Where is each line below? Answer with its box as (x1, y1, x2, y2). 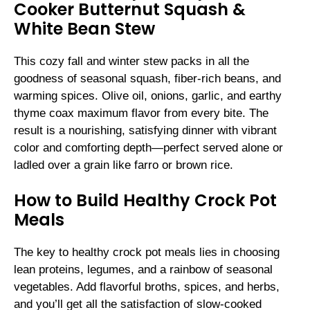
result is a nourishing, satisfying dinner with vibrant (14, 123, 277, 137)
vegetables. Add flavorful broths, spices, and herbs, (14, 280, 280, 294)
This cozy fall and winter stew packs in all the (14, 54, 249, 68)
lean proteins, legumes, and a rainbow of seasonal (14, 263, 273, 277)
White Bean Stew (14, 17, 155, 40)
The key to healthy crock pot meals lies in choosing (14, 246, 280, 259)
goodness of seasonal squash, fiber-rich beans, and (14, 71, 281, 85)
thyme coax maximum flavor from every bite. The (14, 106, 268, 120)
